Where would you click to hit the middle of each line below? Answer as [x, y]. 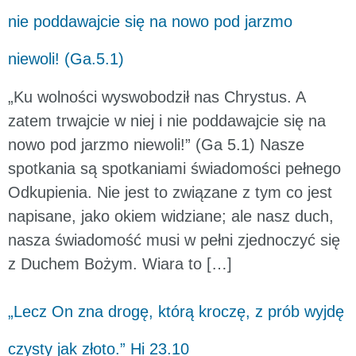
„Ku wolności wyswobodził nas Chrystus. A [157, 97]
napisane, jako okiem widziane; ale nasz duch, [171, 217]
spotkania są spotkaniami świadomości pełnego [174, 169]
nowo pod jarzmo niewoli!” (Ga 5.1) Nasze [156, 145]
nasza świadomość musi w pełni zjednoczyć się [174, 240]
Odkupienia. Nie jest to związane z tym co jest [170, 193]
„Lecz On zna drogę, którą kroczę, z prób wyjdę [176, 311]
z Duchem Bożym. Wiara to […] [120, 264]
